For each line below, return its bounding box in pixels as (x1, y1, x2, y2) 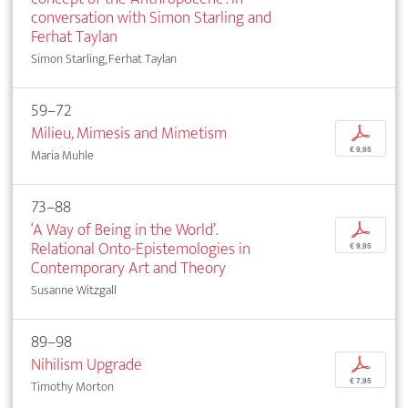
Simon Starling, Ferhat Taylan (31, 48, 177, 70)
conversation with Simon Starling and (31, 4, 271, 33)
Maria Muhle (31, 145, 94, 167)
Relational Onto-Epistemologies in (31, 235, 250, 264)
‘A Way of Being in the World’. (31, 216, 218, 245)
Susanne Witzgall (31, 280, 117, 301)
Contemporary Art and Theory (31, 254, 226, 283)
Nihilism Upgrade (31, 351, 142, 380)
